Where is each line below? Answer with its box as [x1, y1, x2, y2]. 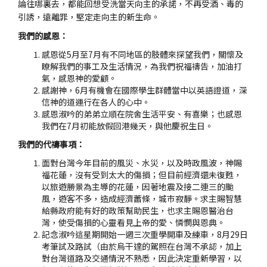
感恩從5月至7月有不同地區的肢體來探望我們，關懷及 [42, 48, 243, 60]
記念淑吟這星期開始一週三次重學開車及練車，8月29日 [42, 228, 248, 240]
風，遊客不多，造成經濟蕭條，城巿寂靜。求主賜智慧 [42, 193, 242, 204]
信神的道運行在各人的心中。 [42, 96, 150, 108]
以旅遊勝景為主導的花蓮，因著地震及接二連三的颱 [42, 181, 234, 193]
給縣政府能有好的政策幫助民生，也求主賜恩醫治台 [42, 204, 234, 216]
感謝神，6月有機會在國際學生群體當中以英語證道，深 [42, 84, 247, 96]
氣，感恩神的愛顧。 [42, 72, 117, 84]
